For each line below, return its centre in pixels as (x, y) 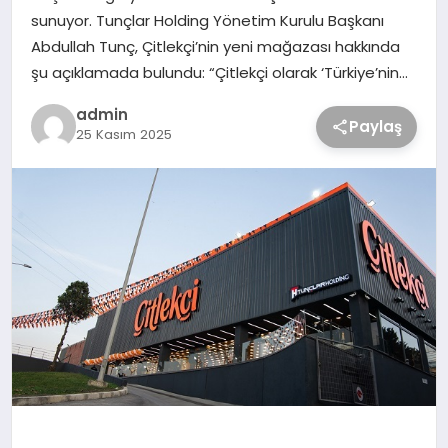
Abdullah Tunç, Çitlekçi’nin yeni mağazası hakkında (215, 46)
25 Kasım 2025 (123, 135)
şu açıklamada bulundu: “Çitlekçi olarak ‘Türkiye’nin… (219, 72)
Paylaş (376, 126)
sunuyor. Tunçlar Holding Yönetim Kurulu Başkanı (207, 20)
